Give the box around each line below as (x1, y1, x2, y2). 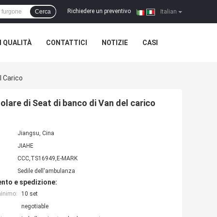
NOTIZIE (102, 39, 128, 46)
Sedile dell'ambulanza (17, 168, 75, 175)
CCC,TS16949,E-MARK (17, 155, 77, 162)
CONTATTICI (46, 39, 87, 46)
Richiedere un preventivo (67, 8, 131, 15)
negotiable (21, 203, 48, 210)
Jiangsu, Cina (17, 130, 54, 137)
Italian (159, 8, 177, 15)
